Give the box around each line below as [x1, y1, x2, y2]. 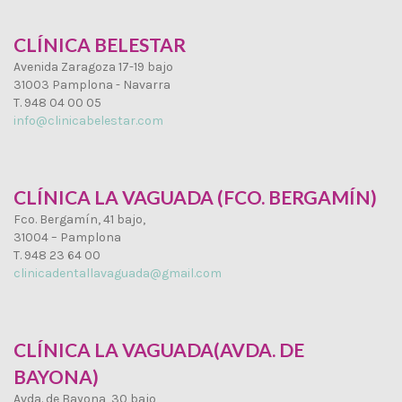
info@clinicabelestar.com [13, 112, 163, 128]
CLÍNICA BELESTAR [13, 32, 186, 56]
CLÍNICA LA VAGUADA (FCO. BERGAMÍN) [13, 185, 377, 208]
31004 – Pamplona [13, 229, 121, 245]
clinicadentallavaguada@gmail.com [13, 265, 222, 281]
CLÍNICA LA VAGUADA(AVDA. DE [13, 337, 304, 361]
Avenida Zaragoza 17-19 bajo [13, 58, 173, 74]
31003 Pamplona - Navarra [13, 76, 170, 92]
